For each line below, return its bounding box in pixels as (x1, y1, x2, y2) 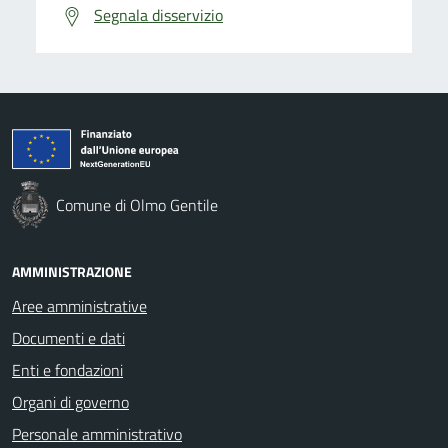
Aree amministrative (12, 293, 147, 318)
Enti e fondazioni (12, 357, 123, 382)
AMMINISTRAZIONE (12, 260, 132, 282)
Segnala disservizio (94, 2, 223, 27)
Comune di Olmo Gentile (56, 192, 218, 217)
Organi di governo (12, 389, 129, 414)
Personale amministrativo (12, 421, 182, 446)
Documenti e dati (12, 325, 125, 350)
